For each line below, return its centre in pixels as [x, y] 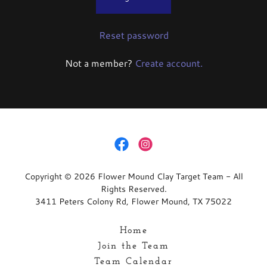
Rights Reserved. [133, 189]
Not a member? [98, 63]
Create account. [168, 63]
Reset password [133, 35]
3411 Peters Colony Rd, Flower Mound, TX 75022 [133, 201]
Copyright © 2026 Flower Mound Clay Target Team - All [133, 176]
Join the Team [133, 246]
